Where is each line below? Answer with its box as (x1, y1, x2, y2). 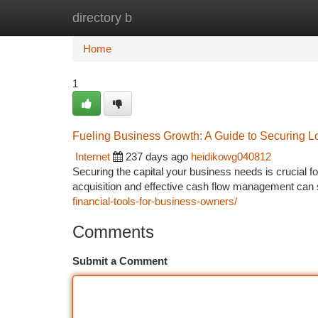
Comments (72, 222, 154, 241)
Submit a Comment (72, 255, 168, 267)
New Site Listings (143, 11, 224, 23)
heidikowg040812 (191, 150, 271, 163)
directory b (72, 11, 132, 25)
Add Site (245, 11, 284, 23)
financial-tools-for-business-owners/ (72, 195, 237, 207)
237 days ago (126, 150, 188, 163)
